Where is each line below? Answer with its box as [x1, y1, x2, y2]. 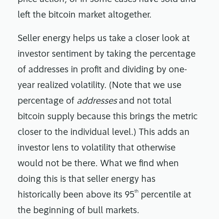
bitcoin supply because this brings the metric [18, 112, 197, 122]
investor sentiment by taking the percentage [18, 50, 196, 60]
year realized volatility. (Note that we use [18, 81, 181, 91]
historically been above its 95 [18, 191, 134, 200]
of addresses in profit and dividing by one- [18, 66, 187, 75]
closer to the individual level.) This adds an [18, 128, 190, 138]
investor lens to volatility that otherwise [18, 144, 175, 153]
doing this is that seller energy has [18, 175, 155, 185]
